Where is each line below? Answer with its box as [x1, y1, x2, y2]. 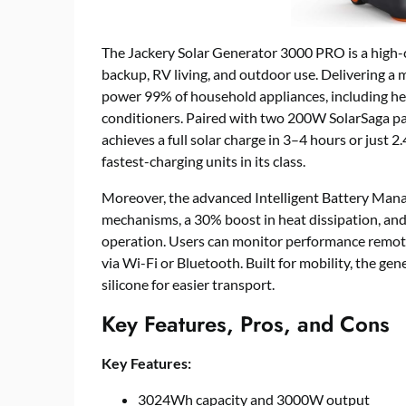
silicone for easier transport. [101, 275, 275, 293]
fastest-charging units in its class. [101, 152, 305, 169]
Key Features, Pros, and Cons [101, 308, 390, 340]
